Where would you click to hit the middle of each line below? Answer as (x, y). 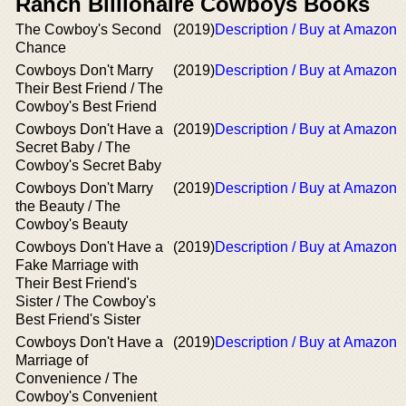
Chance (41, 48)
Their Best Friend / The (89, 88)
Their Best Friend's (76, 283)
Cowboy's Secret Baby (88, 165)
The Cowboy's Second (88, 29)
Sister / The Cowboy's (86, 301)
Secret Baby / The (73, 147)
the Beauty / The (68, 206)
